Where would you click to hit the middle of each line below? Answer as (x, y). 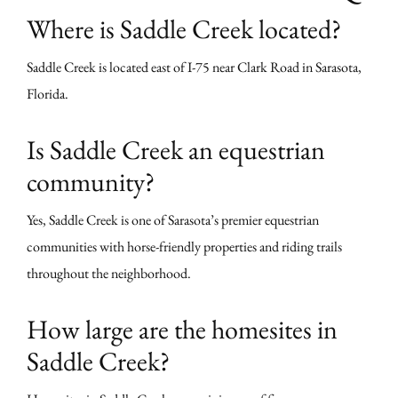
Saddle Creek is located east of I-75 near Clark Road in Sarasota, (194, 68)
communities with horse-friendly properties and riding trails (184, 247)
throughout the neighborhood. (109, 274)
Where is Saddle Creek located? (184, 29)
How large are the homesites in (182, 330)
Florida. (48, 94)
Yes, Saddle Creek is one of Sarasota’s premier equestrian (173, 220)
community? (91, 182)
